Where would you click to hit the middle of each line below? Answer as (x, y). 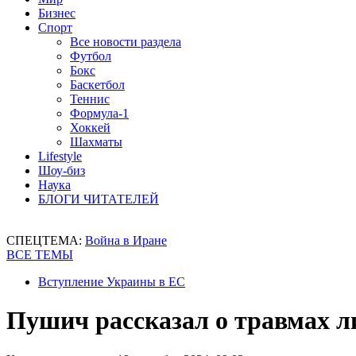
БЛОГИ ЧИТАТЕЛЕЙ (99, 199)
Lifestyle (60, 156)
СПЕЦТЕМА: (46, 240)
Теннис (90, 99)
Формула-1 (99, 113)
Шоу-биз (62, 170)
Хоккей (90, 128)
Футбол (91, 56)
